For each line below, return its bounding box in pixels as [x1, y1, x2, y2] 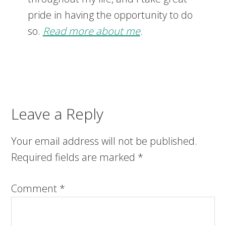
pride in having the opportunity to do [27, 8, 193, 22]
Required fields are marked [11, 150, 138, 164]
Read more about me [42, 24, 140, 38]
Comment [11, 181, 60, 195]
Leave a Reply [11, 103, 104, 124]
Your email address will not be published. [11, 134, 198, 148]
